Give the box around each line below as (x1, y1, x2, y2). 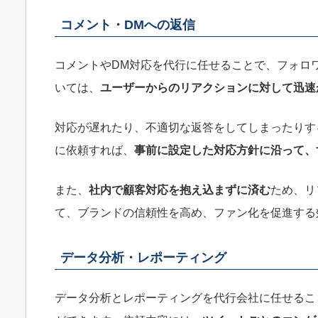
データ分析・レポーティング (60, 250, 226, 265)
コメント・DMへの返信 (60, 17, 195, 32)
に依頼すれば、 (55, 143, 134, 156)
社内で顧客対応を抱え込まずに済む (89, 183, 270, 196)
